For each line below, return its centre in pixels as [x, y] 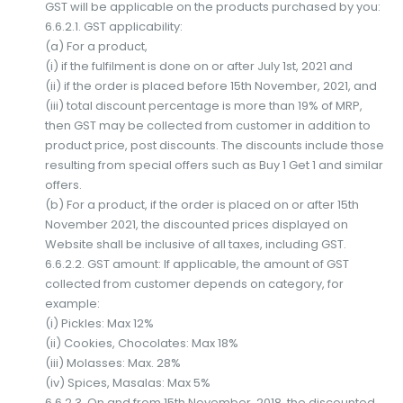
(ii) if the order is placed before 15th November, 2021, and [210, 85]
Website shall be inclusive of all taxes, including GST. [195, 244]
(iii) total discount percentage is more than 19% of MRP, [203, 105]
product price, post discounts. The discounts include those [214, 145]
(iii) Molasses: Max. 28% [112, 363]
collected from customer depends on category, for [194, 283]
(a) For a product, [96, 46]
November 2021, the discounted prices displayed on [196, 224]
